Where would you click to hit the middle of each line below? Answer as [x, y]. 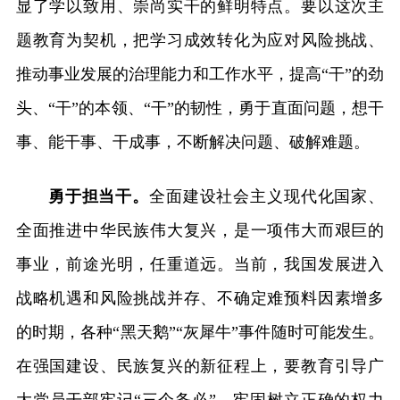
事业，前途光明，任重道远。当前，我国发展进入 [200, 264]
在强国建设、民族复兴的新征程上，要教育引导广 [200, 366]
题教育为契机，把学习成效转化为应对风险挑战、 [200, 40]
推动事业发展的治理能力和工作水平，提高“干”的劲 [200, 74]
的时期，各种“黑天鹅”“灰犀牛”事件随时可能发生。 [200, 332]
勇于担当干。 [99, 196]
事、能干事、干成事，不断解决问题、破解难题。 [192, 142]
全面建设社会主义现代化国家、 [267, 196]
